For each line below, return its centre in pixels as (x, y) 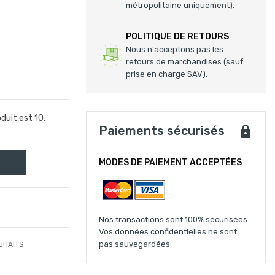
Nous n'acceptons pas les (175, 49)
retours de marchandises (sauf (185, 62)
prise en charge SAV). (167, 74)
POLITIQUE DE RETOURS (178, 37)
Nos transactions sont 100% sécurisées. (174, 219)
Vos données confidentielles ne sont (168, 232)
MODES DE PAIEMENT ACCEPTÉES (171, 162)
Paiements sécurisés (162, 131)
